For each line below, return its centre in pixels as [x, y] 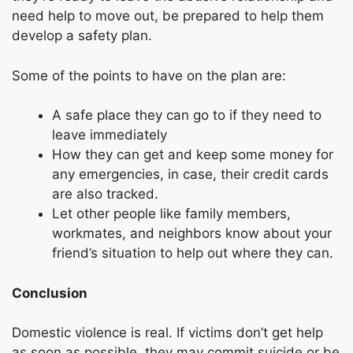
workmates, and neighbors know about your [192, 234]
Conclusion [50, 293]
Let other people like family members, [171, 214]
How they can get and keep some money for [193, 155]
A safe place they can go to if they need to [187, 115]
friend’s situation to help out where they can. [193, 253]
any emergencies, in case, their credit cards [190, 175]
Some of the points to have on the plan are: [149, 75]
